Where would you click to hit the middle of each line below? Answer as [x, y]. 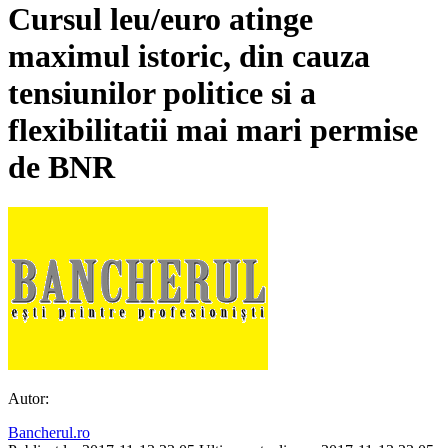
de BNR [61, 166]
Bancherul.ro [49, 433]
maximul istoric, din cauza [189, 55]
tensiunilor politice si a [162, 92]
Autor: [28, 399]
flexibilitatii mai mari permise [213, 129]
